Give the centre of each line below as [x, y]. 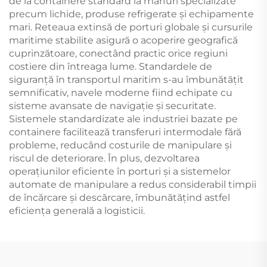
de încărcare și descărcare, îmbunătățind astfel [119, 197]
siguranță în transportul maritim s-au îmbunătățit [126, 79]
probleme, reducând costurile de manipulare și [120, 145]
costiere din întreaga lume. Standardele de [111, 66]
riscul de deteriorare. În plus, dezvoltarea [104, 158]
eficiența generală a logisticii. [77, 210]
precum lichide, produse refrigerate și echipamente [131, 14]
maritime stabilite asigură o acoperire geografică [123, 40]
